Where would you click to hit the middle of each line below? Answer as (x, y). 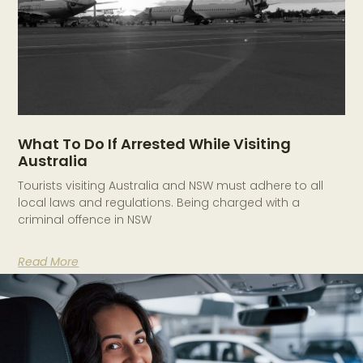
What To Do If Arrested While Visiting (155, 143)
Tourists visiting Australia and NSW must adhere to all (171, 185)
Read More (49, 261)
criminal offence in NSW (85, 219)
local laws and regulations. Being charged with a (159, 202)
